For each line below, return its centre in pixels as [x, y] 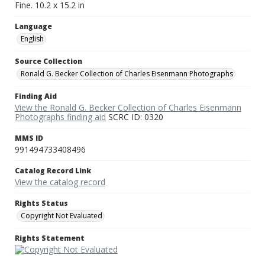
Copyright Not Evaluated [62, 216]
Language [33, 27]
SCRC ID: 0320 [135, 117]
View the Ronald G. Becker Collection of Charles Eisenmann [128, 108]
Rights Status [41, 203]
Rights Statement [50, 238]
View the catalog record [60, 182]
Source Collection [49, 62]
